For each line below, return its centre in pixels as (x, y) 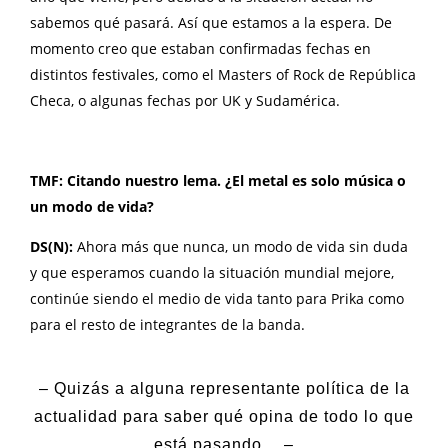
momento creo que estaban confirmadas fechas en (200, 48)
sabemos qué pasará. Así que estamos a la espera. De (211, 22)
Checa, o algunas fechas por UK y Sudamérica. (185, 100)
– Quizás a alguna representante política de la (224, 389)
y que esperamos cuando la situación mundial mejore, (212, 272)
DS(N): (53, 246)
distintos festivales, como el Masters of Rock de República (223, 74)
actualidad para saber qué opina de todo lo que (224, 417)
